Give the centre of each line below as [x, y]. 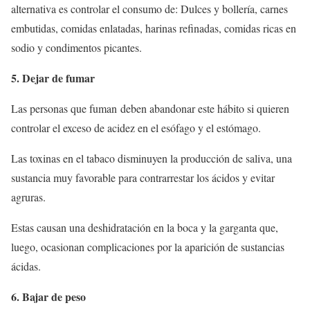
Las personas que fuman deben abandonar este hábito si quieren [150, 108]
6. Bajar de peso [48, 296]
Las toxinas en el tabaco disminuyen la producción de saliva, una [152, 158]
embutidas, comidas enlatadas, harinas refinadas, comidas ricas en [154, 28]
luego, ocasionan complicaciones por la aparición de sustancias [148, 246]
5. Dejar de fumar [53, 77]
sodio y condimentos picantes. [76, 47]
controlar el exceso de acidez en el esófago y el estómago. [136, 127]
